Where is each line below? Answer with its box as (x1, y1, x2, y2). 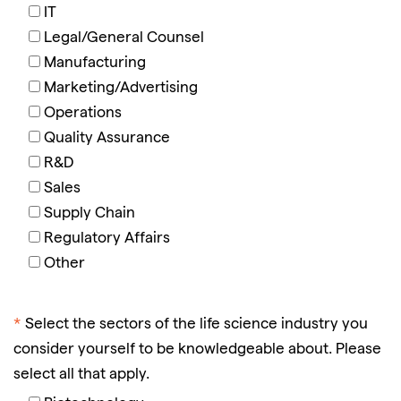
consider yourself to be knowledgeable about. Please (13, 342, 381, 358)
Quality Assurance (44, 131, 170, 147)
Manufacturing (44, 55, 146, 72)
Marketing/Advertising (44, 81, 198, 97)
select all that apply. (13, 367, 149, 383)
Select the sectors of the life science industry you (25, 317, 368, 333)
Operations (44, 106, 122, 122)
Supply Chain (44, 206, 135, 222)
